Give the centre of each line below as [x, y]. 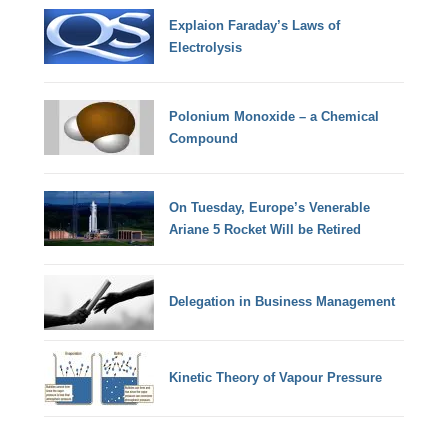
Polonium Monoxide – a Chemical [274, 116]
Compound [204, 138]
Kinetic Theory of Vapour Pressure [276, 378]
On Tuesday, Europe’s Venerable [270, 207]
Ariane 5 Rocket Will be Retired [265, 229]
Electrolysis [206, 47]
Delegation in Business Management [282, 302]
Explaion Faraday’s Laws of [255, 25]
